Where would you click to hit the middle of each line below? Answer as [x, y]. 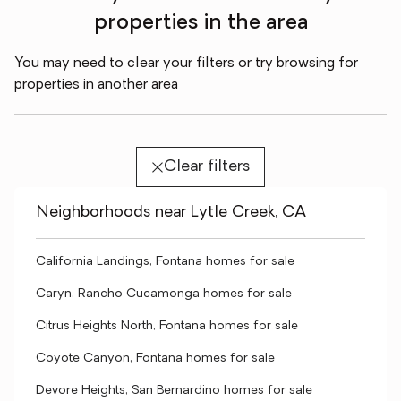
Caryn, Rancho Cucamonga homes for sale [164, 294]
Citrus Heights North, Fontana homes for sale [167, 326]
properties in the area [200, 23]
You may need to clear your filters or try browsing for [186, 64]
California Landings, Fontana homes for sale [165, 262]
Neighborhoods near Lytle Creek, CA [171, 213]
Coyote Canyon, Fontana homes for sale [155, 358]
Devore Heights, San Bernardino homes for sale [174, 391]
